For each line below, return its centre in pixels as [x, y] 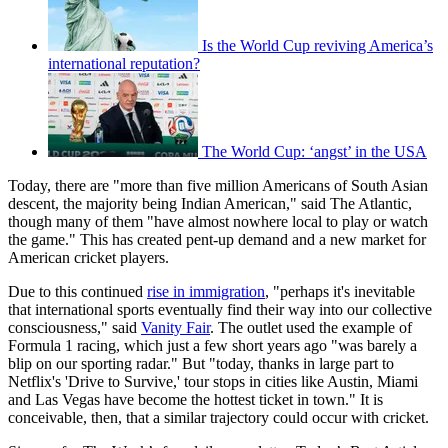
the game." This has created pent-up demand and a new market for [217, 240]
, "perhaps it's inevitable [340, 292]
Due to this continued [77, 292]
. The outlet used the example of [311, 328]
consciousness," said [74, 328]
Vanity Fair [175, 328]
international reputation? [124, 64]
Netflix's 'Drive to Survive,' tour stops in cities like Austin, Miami [213, 382]
